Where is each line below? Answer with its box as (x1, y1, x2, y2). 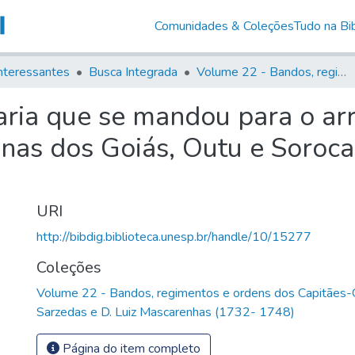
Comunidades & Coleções (154, 17, 294, 35)
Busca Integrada (89, 63, 177, 81)
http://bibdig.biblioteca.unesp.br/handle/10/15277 (36, 227, 311, 246)
